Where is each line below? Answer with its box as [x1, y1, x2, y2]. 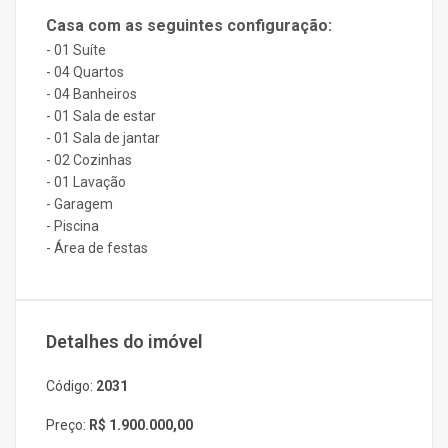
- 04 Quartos [46, 64, 124, 80]
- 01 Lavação [46, 174, 126, 190]
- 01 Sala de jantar [46, 130, 160, 146]
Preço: [46, 417, 89, 433]
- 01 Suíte [46, 42, 106, 58]
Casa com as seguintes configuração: [46, 16, 332, 35]
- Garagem [46, 196, 113, 212]
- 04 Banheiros [46, 86, 140, 102]
